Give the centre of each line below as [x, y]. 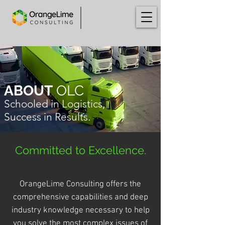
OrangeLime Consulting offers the [80, 184]
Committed [43, 150]
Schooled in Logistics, [54, 104]
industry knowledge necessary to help [80, 210]
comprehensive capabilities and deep [80, 197]
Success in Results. [47, 117]
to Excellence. [109, 150]
